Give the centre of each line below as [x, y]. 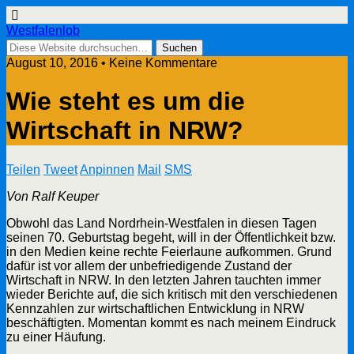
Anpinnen [107, 169]
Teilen [23, 169]
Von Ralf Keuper [54, 196]
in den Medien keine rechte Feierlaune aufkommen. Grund [169, 251]
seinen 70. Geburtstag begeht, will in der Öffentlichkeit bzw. [171, 237]
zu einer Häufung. [56, 337]
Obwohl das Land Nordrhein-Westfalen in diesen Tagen [162, 223]
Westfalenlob [43, 30]
